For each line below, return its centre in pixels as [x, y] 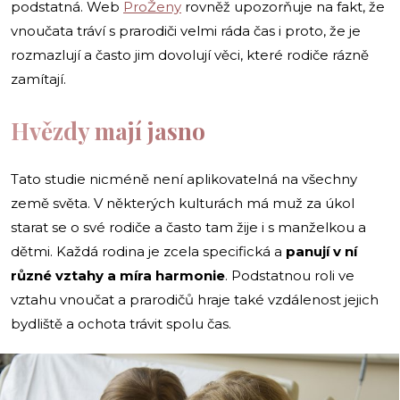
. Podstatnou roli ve [290, 275]
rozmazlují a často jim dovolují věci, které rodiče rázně [190, 54]
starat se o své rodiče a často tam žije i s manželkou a [188, 227]
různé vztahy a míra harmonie [118, 275]
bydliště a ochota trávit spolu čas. [121, 323]
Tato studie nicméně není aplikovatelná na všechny [184, 179]
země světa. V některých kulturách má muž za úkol [183, 203]
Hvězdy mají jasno [108, 130]
